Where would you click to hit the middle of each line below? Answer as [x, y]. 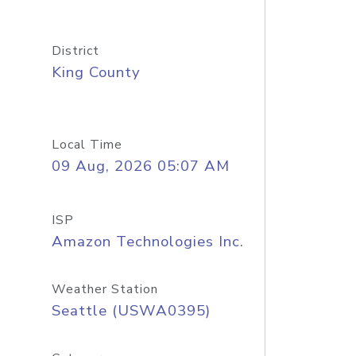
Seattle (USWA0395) [131, 311]
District [75, 51]
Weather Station [104, 289]
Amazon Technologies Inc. [147, 242]
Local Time [87, 145]
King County [96, 72]
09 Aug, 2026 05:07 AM [140, 166]
